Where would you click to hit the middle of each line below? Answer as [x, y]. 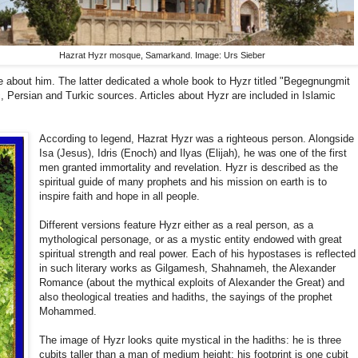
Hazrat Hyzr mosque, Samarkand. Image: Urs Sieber [162, 56]
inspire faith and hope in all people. [120, 197]
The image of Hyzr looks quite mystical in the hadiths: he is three [191, 340]
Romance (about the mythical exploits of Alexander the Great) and [192, 283]
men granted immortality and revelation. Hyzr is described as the [189, 168]
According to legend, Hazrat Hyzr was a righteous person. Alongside [197, 139]
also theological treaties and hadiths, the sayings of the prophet [186, 297]
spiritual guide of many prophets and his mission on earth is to [183, 182]
